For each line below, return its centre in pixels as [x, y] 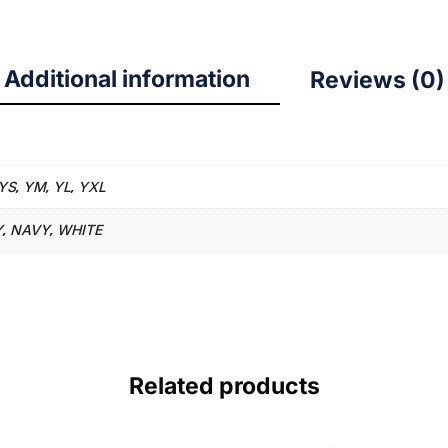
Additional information [126, 78]
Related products [224, 386]
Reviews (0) [377, 79]
